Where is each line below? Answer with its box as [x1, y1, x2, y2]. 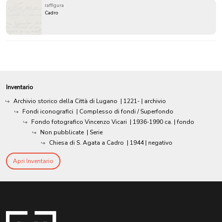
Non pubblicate [40, 128, 84, 137]
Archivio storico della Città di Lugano [13, 97, 117, 106]
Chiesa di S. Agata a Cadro [49, 139, 124, 147]
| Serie [87, 128, 103, 137]
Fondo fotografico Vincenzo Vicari [31, 118, 127, 126]
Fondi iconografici [22, 108, 73, 116]
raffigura [45, 2, 64, 9]
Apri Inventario [13, 157, 54, 166]
